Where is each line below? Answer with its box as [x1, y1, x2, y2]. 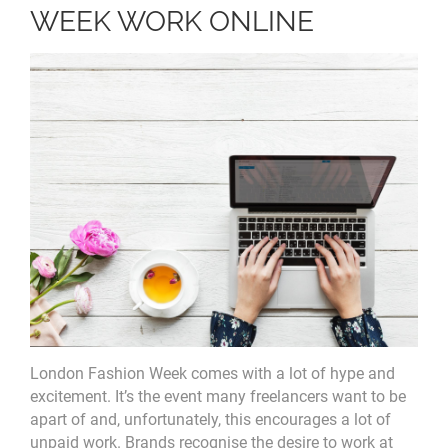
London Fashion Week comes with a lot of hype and [30, 363, 395, 383]
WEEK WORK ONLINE [30, 5, 314, 39]
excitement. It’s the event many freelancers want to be [30, 386, 406, 406]
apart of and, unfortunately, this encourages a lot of [30, 409, 391, 429]
